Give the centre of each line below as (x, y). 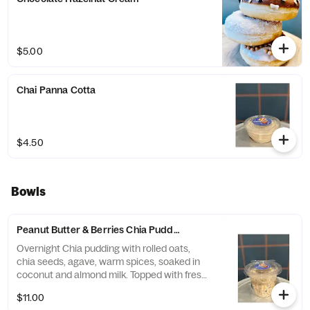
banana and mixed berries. (74, 288)
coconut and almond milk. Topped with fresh (112, 275)
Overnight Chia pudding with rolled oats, (103, 248)
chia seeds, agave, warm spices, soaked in (108, 262)
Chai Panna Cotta (56, 90)
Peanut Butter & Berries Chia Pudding (102, 230)
